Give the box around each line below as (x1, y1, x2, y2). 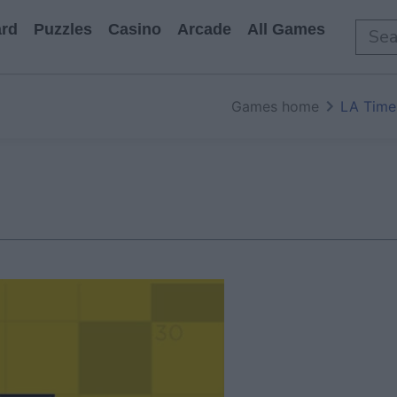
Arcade (177, 20, 231, 38)
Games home (231, 97, 319, 115)
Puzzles (34, 20, 92, 38)
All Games (247, 20, 325, 38)
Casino (108, 20, 161, 38)
